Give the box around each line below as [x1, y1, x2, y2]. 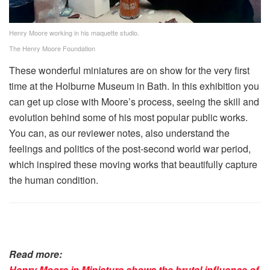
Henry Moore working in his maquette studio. [9, 27, 139, 37]
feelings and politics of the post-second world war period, [9, 141, 251, 155]
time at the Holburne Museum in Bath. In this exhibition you [9, 78, 259, 93]
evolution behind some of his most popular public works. [9, 110, 248, 124]
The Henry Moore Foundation [9, 43, 95, 53]
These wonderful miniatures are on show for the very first [9, 63, 250, 77]
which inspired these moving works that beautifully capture [9, 157, 257, 171]
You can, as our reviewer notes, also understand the [9, 125, 230, 140]
